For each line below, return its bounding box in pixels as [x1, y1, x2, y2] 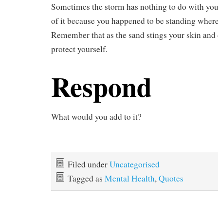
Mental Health [105, 173, 155, 184]
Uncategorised [109, 159, 160, 170]
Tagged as [68, 173, 105, 184]
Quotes [159, 173, 183, 184]
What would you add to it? [51, 111, 142, 123]
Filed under [68, 159, 109, 170]
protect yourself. [51, 43, 108, 55]
